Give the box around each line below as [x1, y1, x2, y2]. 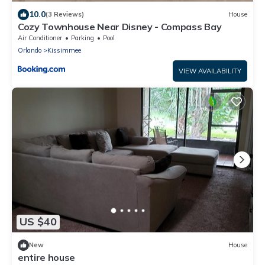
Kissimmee [47, 46, 81, 54]
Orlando [18, 46, 41, 54]
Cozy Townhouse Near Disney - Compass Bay [18, 20, 222, 33]
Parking [71, 33, 94, 42]
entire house [18, 251, 76, 263]
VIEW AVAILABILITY [179, 66, 241, 75]
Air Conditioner [18, 33, 62, 42]
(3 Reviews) [46, 10, 84, 19]
